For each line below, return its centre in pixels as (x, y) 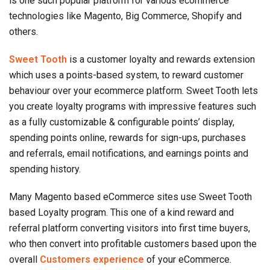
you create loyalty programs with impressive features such (133, 107)
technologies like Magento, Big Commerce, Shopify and (125, 16)
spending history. (45, 169)
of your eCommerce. (188, 260)
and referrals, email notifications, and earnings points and (129, 154)
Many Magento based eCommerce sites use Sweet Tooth (130, 197)
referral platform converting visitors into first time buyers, (130, 228)
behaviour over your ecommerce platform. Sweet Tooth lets (133, 91)
